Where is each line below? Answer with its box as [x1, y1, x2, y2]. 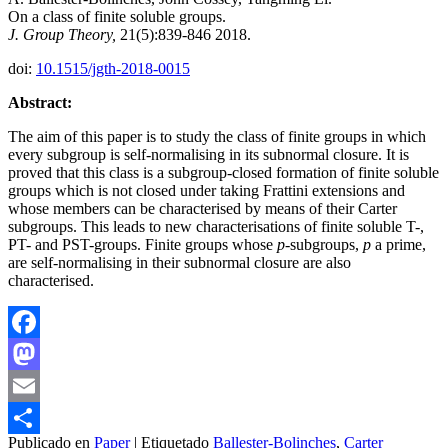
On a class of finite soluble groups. [8, 7, 226, 25]
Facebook [8, 344, 70, 362]
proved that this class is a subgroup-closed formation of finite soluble [8, 163, 439, 181]
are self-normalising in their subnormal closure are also [8, 253, 351, 271]
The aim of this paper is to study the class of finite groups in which [8, 127, 426, 145]
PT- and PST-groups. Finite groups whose [8, 235, 277, 253]
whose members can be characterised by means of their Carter [8, 199, 397, 217]
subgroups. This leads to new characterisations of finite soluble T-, [8, 217, 424, 235]
